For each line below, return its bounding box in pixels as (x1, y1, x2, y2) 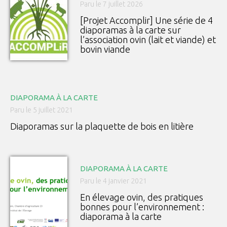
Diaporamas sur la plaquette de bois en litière (10, 121, 194, 132)
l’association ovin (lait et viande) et (80, 34, 216, 45)
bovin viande (80, 44, 130, 55)
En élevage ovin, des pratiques (80, 192, 203, 203)
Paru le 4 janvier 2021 (80, 177, 147, 185)
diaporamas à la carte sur (80, 25, 181, 35)
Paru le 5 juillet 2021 (10, 106, 73, 115)
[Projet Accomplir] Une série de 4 (80, 15, 213, 26)
